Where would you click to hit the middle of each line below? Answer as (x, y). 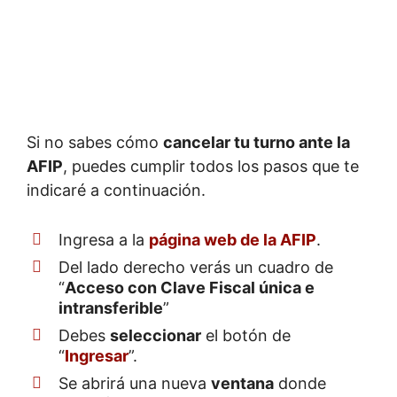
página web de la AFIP (233, 239)
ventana (242, 383)
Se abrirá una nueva (135, 383)
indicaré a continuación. (116, 190)
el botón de (246, 335)
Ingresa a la (104, 239)
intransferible (111, 307)
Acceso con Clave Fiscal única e (190, 287)
